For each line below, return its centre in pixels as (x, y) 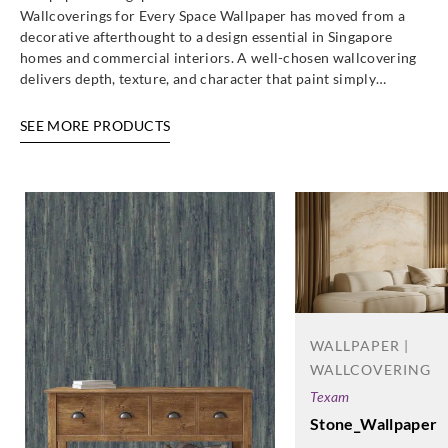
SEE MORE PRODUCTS (95, 125)
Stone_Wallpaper (374, 423)
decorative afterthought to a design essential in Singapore (206, 36)
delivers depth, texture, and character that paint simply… (203, 78)
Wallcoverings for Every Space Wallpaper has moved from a (212, 15)
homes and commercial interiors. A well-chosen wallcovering (218, 57)
